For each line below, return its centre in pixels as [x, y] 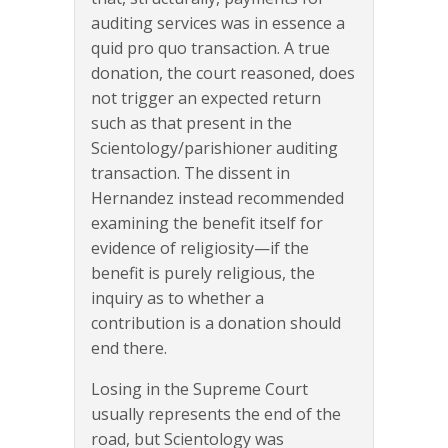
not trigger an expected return [206, 98]
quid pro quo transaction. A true [210, 48]
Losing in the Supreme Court [199, 389]
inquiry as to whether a [177, 298]
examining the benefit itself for [207, 223]
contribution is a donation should [216, 323]
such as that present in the [191, 123]
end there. [129, 348]
